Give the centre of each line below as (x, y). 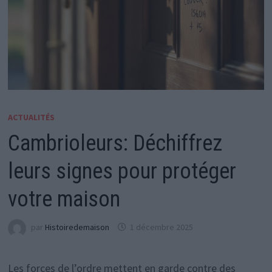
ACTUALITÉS (31, 117)
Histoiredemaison (77, 227)
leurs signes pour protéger (122, 171)
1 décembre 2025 (161, 227)
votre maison (64, 199)
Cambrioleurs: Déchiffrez (115, 143)
